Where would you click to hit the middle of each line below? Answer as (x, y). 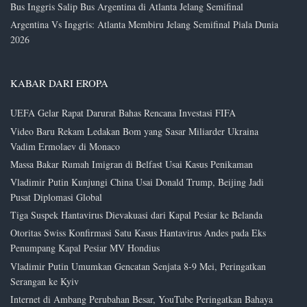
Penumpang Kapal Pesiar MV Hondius (85, 248)
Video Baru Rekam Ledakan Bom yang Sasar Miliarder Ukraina (134, 131)
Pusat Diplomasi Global (56, 197)
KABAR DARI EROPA (59, 83)
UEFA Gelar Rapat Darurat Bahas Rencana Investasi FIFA (123, 113)
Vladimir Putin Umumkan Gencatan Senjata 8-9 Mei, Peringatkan (138, 266)
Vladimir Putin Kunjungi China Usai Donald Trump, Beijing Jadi (137, 182)
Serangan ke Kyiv (45, 281)
